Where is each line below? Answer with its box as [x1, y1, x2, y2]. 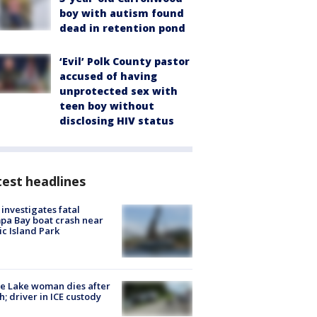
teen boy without [59, 98, 154, 113]
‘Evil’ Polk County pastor [59, 54, 190, 68]
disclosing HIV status [59, 113, 174, 127]
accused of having [59, 69, 157, 83]
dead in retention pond [59, 21, 185, 35]
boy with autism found [59, 6, 184, 20]
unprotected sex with [59, 83, 178, 98]
